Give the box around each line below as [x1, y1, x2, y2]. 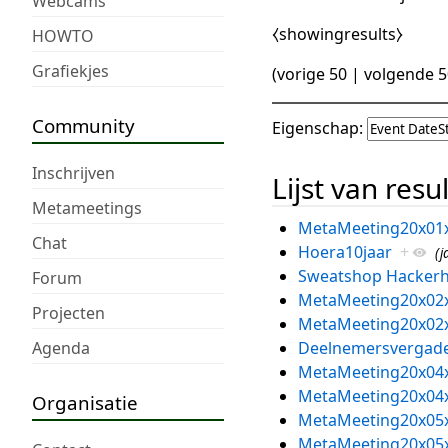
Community [32, 112, 135, 138]
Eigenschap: [272, 117, 363, 140]
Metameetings [32, 196, 142, 219]
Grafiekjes [32, 59, 109, 82]
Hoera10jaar [297, 240, 392, 263]
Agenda [32, 336, 90, 359]
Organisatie [32, 389, 138, 415]
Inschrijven [32, 161, 115, 184]
